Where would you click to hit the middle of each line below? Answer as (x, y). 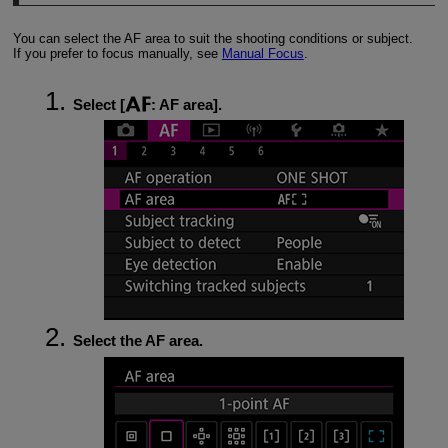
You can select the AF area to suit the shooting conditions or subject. (212, 39)
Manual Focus (262, 54)
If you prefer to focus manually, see (117, 54)
